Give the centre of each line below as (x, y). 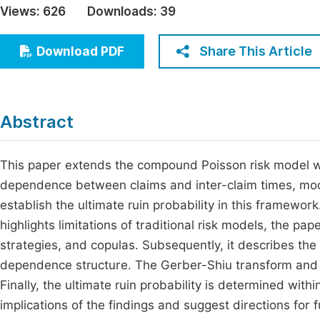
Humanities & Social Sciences (102, 40)
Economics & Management (95, 14)
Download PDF (80, 51)
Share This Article (256, 51)
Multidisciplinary (67, 67)
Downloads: (122, 11)
